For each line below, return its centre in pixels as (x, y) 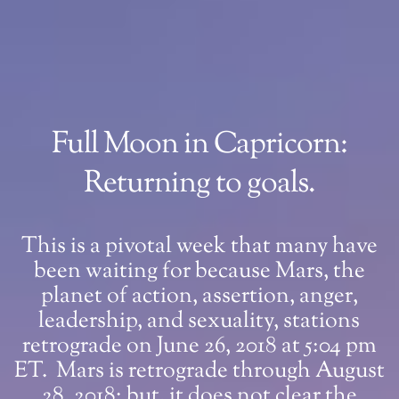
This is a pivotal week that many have (199, 247)
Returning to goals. (199, 183)
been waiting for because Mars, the (199, 272)
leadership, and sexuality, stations (199, 322)
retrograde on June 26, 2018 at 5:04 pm (199, 347)
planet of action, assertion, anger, (199, 297)
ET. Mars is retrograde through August (199, 372)
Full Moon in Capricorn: (199, 144)
